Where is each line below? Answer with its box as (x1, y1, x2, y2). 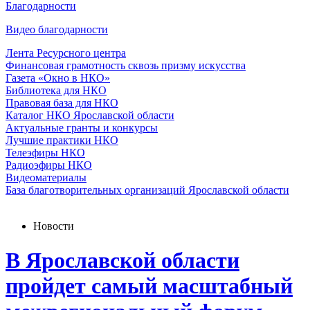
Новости (33, 220, 74, 232)
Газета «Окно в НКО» (6, 72, 110, 84)
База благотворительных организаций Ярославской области (6, 184, 289, 197)
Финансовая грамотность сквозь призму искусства (6, 60, 246, 72)
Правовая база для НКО (6, 97, 118, 109)
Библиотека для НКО (6, 84, 107, 97)
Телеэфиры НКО (6, 147, 85, 159)
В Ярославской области (6, 247, 239, 273)
